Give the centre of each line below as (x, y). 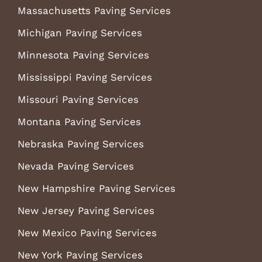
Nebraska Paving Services (80, 144)
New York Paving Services (80, 255)
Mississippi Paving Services (85, 77)
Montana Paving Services (79, 121)
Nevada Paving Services (75, 166)
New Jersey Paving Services (86, 210)
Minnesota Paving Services (83, 55)
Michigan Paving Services (80, 32)
